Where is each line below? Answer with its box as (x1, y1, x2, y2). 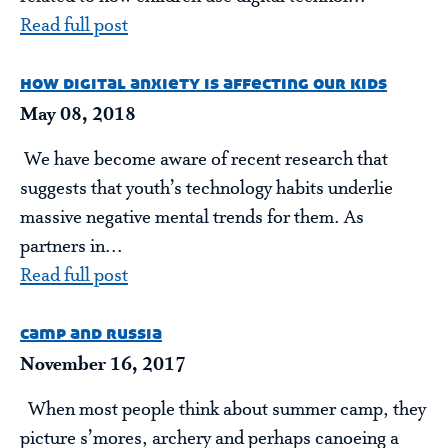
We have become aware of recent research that (20, 148, 388, 171)
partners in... (20, 235, 123, 258)
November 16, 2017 (20, 353, 186, 376)
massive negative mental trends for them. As (20, 206, 364, 229)
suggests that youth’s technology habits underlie (20, 177, 393, 200)
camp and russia (20, 320, 162, 345)
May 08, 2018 (20, 103, 136, 126)
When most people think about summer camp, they (20, 398, 426, 421)
